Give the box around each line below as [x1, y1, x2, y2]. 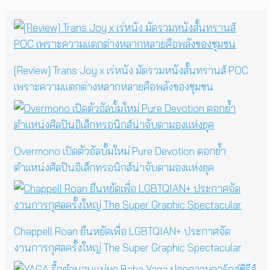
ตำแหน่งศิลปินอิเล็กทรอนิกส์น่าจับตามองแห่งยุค [14, 160, 214, 174]
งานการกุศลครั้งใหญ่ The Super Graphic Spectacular [14, 241, 242, 254]
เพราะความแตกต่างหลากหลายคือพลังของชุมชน [14, 80, 213, 93]
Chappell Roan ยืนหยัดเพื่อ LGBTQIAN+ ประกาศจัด [14, 225, 231, 238]
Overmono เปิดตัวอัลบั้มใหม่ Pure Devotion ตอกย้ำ [14, 144, 226, 157]
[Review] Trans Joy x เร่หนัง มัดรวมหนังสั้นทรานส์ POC [14, 64, 248, 77]
